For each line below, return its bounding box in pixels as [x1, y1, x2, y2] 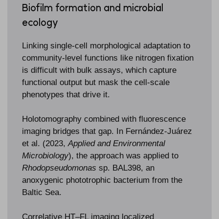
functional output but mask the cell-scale [22, 78, 170, 88]
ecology [22, 16, 58, 29]
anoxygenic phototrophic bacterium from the [22, 175, 182, 185]
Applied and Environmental [68, 139, 165, 149]
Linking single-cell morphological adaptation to [22, 41, 190, 51]
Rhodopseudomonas [22, 163, 96, 173]
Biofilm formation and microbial [22, 1, 163, 14]
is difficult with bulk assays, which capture [22, 66, 176, 75]
